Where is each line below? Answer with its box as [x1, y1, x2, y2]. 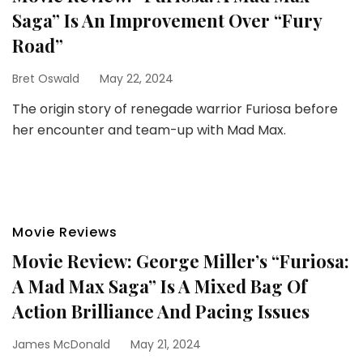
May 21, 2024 [130, 336, 201, 352]
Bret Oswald [12, 70, 79, 87]
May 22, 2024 [100, 70, 173, 87]
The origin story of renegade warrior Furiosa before [12, 100, 338, 118]
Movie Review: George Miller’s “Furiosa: [12, 249, 349, 273]
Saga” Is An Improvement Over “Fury [12, 8, 322, 32]
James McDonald [12, 336, 110, 352]
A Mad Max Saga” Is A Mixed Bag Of [12, 274, 307, 298]
